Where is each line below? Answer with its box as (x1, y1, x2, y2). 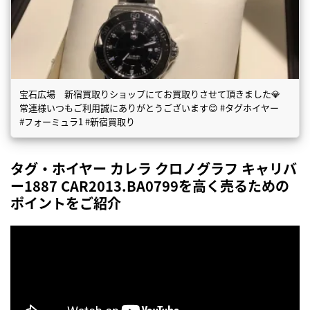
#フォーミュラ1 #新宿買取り (19, 115, 135, 129)
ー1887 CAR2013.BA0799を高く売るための (10, 176, 289, 197)
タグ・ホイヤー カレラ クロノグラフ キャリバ (10, 158, 297, 179)
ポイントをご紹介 (10, 193, 121, 214)
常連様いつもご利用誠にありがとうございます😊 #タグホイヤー (19, 101, 288, 115)
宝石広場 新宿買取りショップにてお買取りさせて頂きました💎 (19, 87, 280, 101)
